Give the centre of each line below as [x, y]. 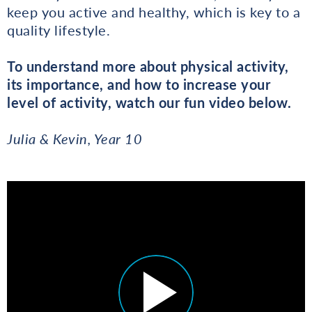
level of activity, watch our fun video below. [149, 102]
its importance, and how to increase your [139, 84]
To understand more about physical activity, [148, 66]
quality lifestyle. [58, 30]
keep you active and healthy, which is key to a [154, 11]
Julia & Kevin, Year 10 [75, 138]
